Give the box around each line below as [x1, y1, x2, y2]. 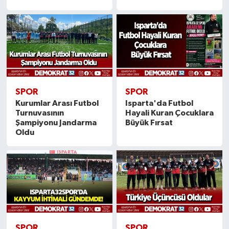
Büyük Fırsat [125, 118, 173, 127]
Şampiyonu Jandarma [15, 118, 97, 127]
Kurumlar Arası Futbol [15, 99, 99, 107]
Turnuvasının [15, 108, 64, 117]
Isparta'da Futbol [125, 99, 194, 107]
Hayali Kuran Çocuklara [125, 108, 214, 117]
